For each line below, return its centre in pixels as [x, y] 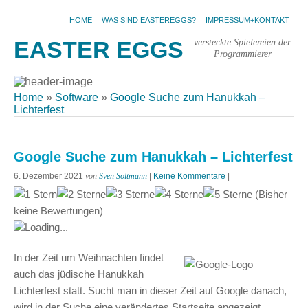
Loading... [46, 227]
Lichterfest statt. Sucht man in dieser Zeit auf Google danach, [150, 290]
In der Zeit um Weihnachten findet [89, 257]
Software [77, 97]
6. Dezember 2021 [48, 176]
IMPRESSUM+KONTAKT [247, 20]
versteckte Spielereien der [242, 42]
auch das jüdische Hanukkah [79, 274]
